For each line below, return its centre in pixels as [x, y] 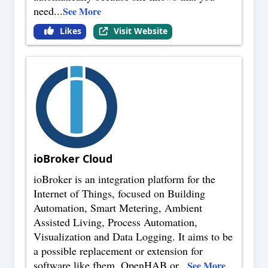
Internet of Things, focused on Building [119, 194]
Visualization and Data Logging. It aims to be [133, 237]
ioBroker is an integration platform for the [124, 179]
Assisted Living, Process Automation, [115, 222]
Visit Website [140, 31]
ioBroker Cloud [73, 159]
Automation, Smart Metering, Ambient [118, 208]
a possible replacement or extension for [118, 251]
